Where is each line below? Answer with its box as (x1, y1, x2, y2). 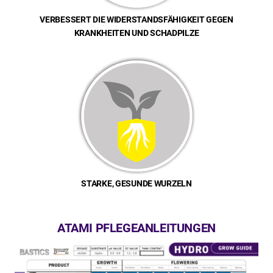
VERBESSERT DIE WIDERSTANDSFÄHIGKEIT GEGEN (40, 15, 233, 25)
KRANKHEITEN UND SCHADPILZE (74, 28, 199, 38)
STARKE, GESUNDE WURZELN (81, 179, 192, 189)
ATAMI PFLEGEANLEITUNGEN (57, 221, 216, 236)
